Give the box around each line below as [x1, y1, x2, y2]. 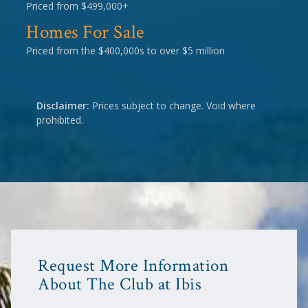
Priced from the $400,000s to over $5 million [26, 44, 225, 58]
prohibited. [36, 113, 83, 127]
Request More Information [38, 254, 229, 278]
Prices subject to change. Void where [89, 99, 256, 113]
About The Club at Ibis [38, 273, 202, 296]
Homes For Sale [26, 19, 144, 45]
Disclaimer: [36, 99, 89, 113]
